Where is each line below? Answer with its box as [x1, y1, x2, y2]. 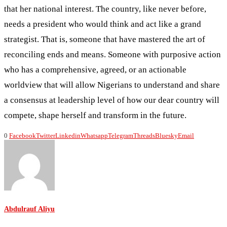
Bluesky [155, 131, 178, 139]
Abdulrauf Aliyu [4, 205, 55, 213]
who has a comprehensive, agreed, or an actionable [4, 64, 186, 74]
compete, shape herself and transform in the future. [4, 110, 186, 120]
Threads [133, 131, 155, 139]
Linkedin [55, 131, 81, 139]
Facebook [9, 131, 36, 139]
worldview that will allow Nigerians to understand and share [4, 80, 220, 90]
